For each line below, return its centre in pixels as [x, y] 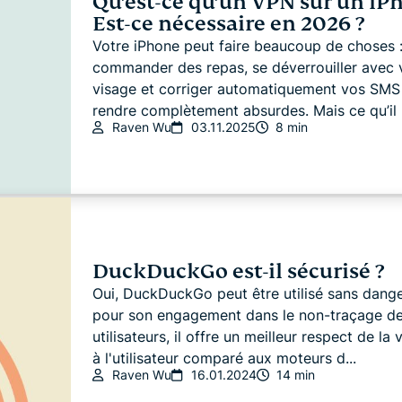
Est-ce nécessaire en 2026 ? [228, 23]
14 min [295, 375]
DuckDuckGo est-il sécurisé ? [238, 272]
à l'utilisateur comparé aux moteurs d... [224, 358]
